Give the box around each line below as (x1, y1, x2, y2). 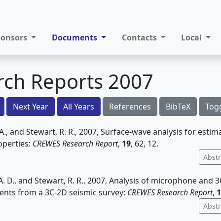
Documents (52, 32, 100, 43)
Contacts (121, 32, 159, 43)
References (109, 101, 151, 112)
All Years (63, 101, 94, 112)
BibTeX (166, 101, 190, 112)
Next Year (13, 101, 48, 112)
